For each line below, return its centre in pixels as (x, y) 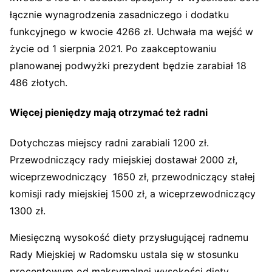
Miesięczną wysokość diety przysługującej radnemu (129, 237)
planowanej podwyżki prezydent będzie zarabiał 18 (128, 66)
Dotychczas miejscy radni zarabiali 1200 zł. (109, 142)
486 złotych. (39, 83)
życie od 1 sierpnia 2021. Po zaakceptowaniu (113, 49)
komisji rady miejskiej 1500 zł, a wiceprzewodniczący (133, 193)
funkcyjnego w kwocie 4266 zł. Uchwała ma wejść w (131, 32)
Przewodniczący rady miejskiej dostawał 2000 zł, (124, 159)
